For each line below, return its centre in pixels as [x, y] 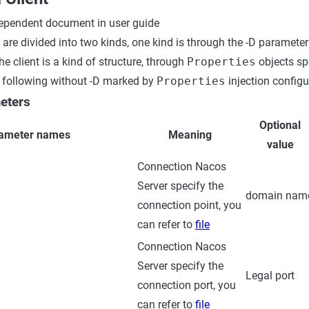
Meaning [190, 135]
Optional [280, 125]
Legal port [270, 276]
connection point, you [189, 205]
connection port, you [187, 285]
